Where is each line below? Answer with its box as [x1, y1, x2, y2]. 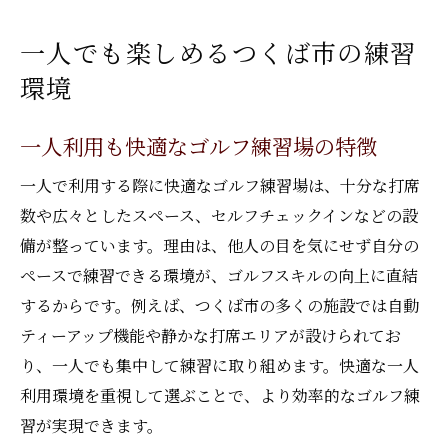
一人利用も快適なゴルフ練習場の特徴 [20, 130, 377, 161]
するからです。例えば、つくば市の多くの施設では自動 [20, 294, 419, 317]
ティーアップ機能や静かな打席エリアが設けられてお [20, 324, 401, 347]
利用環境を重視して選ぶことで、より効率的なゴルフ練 [20, 384, 420, 407]
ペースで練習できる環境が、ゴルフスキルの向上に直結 [20, 264, 418, 287]
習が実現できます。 [20, 414, 163, 437]
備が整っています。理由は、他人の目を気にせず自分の [20, 234, 419, 257]
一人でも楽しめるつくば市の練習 [20, 34, 417, 70]
